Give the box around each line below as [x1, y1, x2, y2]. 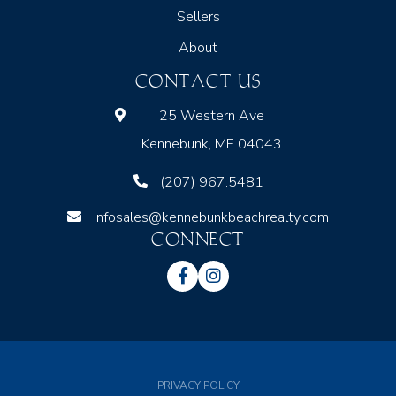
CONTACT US [134, 70, 262, 91]
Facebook [181, 279, 241, 300]
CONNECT [151, 228, 245, 249]
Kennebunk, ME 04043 [141, 133, 282, 154]
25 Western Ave [158, 105, 264, 126]
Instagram [212, 279, 272, 300]
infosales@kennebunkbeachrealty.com [94, 207, 329, 227]
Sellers [176, 6, 220, 27]
